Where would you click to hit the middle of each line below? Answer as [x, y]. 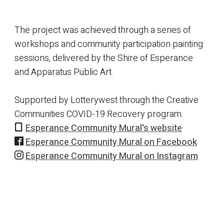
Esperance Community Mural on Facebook [111, 142]
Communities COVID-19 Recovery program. [100, 114]
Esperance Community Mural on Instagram [112, 156]
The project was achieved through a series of [103, 30]
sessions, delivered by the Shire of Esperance [104, 58]
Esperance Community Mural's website [104, 128]
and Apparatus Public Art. [64, 72]
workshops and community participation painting [109, 44]
